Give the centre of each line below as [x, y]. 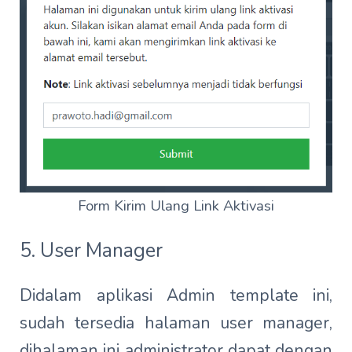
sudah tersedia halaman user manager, [176, 323]
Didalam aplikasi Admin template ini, [176, 296]
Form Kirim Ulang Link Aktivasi [176, 206]
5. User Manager [91, 251]
